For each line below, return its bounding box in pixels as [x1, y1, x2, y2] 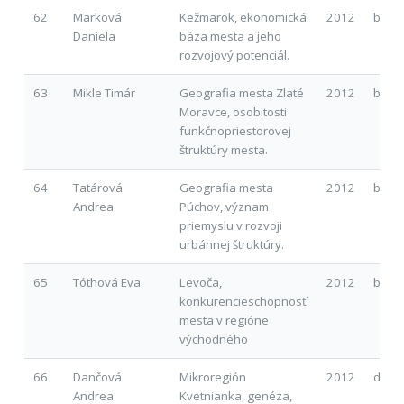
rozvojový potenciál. [179, 46, 289, 63]
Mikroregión [179, 368, 246, 385]
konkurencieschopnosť [179, 292, 307, 309]
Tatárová [72, 179, 123, 196]
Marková [72, 8, 122, 25]
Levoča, [179, 273, 222, 290]
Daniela [72, 27, 115, 44]
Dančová [72, 368, 122, 385]
